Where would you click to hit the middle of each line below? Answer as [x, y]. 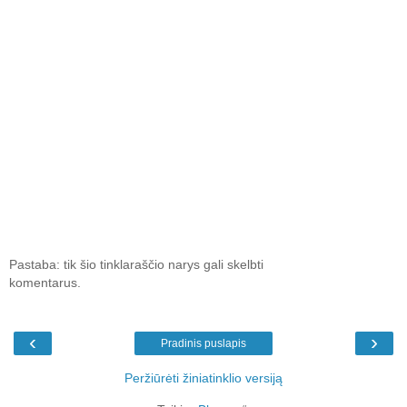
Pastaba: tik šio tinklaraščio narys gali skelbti [136, 264]
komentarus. [45, 282]
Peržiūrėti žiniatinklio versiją [203, 377]
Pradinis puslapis [203, 343]
